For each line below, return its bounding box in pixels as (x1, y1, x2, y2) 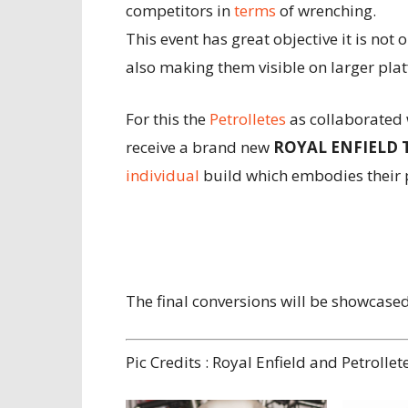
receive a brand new (126, 136, 273, 158)
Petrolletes (209, 107, 286, 129)
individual (126, 164, 199, 186)
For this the (126, 107, 209, 129)
